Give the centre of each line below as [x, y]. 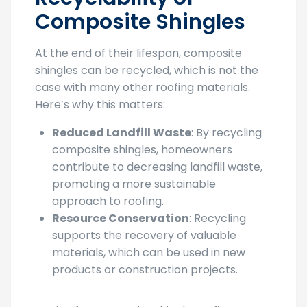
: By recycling [226, 133]
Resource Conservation [121, 219]
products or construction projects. [145, 270]
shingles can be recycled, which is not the [147, 71]
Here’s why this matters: [100, 105]
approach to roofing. [108, 201]
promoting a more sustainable [134, 184]
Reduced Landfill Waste [122, 133]
